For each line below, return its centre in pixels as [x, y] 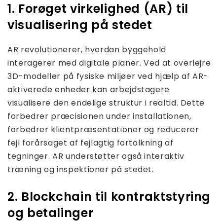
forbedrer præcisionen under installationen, [99, 116]
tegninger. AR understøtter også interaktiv [96, 156]
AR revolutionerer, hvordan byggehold [87, 49]
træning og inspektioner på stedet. [81, 169]
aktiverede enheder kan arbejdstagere [89, 89]
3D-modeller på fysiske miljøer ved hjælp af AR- [108, 76]
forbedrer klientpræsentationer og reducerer [103, 129]
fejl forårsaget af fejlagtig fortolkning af [91, 143]
